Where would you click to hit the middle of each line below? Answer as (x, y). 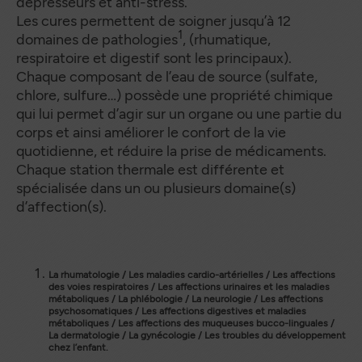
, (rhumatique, (227, 40)
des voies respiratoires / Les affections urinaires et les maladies (189, 287)
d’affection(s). (61, 207)
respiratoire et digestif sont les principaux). (154, 58)
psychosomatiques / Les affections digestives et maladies (177, 311)
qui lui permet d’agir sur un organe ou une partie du (179, 114)
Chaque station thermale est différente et (150, 170)
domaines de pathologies (97, 40)
